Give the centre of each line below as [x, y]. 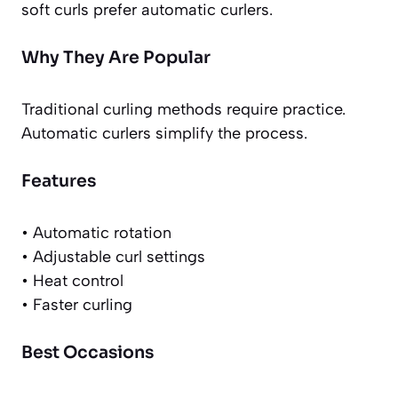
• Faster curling [77, 305]
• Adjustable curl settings [113, 257]
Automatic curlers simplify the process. [164, 134]
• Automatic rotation [96, 233]
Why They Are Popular [116, 58]
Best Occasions [88, 353]
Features [59, 182]
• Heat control [72, 281]
